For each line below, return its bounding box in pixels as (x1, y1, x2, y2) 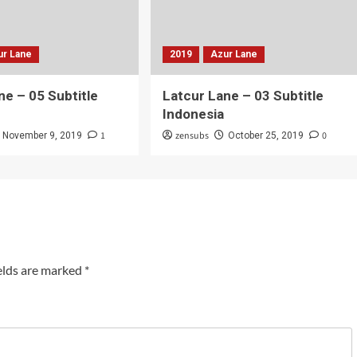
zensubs (175, 129, 209, 143)
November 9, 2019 (2, 130, 83, 141)
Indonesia (162, 106, 224, 122)
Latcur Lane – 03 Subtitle (162, 88, 324, 104)
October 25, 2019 (227, 130, 304, 141)
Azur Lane (210, 49, 257, 60)
